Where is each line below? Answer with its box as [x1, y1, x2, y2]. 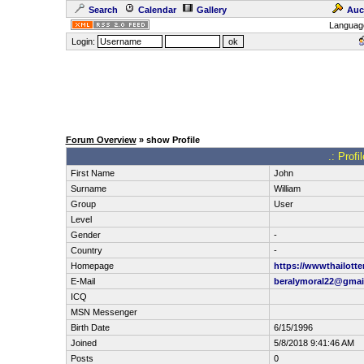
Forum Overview [65, 135, 136, 145]
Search [88, 5, 118, 15]
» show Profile [136, 135, 200, 145]
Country [70, 245, 102, 255]
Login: [68, 37, 97, 46]
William [273, 184, 301, 193]
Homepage [70, 261, 114, 271]
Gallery [196, 5, 227, 15]
